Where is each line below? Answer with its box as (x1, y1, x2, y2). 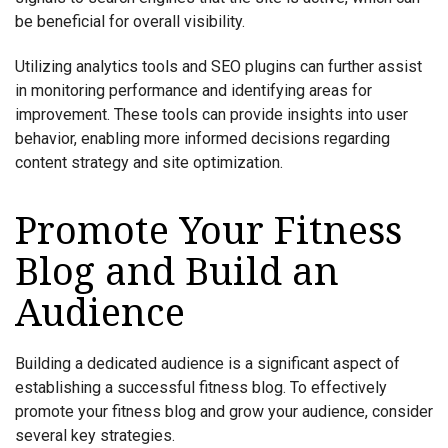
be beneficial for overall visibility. (15, 11, 245, 31)
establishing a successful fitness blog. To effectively (15, 378, 387, 398)
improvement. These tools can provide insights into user (15, 105, 408, 125)
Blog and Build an (15, 250, 339, 295)
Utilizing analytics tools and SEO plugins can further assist (15, 57, 422, 77)
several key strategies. (15, 426, 175, 446)
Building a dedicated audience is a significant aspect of (15, 354, 400, 374)
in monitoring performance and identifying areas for (15, 81, 372, 101)
